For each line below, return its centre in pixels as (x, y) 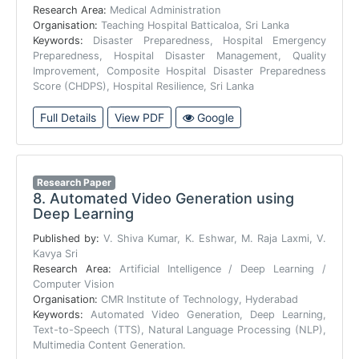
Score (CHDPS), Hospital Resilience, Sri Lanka (143, 86)
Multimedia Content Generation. (109, 345)
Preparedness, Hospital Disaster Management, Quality (179, 55)
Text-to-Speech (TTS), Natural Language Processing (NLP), (179, 329)
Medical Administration (165, 10)
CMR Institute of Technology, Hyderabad (200, 299)
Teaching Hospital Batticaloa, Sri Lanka (195, 25)
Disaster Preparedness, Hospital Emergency (210, 40)
